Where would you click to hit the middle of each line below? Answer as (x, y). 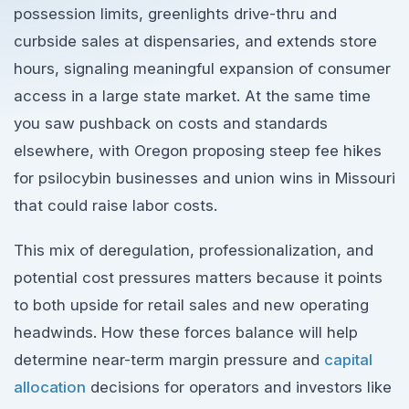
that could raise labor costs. (115, 205)
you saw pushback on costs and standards (171, 123)
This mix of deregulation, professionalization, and (194, 250)
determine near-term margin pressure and (169, 359)
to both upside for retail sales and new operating (191, 304)
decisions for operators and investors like (239, 387)
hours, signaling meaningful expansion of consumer (202, 68)
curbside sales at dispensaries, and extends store (195, 41)
